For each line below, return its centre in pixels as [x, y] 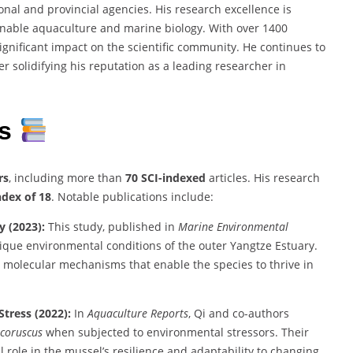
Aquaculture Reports [138, 313]
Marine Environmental [233, 226]
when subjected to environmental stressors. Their [176, 332]
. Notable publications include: [132, 196]
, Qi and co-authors [239, 313]
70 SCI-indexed [165, 177]
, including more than [67, 177]
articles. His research [263, 177]
